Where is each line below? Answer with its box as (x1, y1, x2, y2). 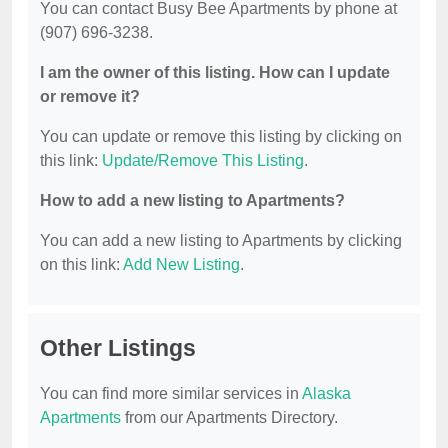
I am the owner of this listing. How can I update (40, 64, 390, 82)
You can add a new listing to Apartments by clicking (40, 232, 402, 250)
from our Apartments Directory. (121, 409, 338, 427)
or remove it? (40, 88, 140, 106)
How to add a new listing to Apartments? (40, 192, 345, 210)
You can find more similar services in (40, 385, 302, 403)
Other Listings (40, 335, 196, 362)
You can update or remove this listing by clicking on (40, 128, 402, 146)
